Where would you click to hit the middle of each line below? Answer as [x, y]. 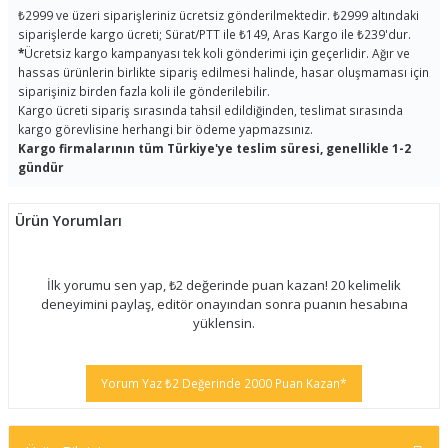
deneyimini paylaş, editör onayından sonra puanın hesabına [224, 304]
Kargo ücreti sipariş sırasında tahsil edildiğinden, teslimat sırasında [210, 110]
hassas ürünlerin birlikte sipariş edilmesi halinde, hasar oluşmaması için [223, 72]
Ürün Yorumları [68, 220]
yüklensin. [224, 323]
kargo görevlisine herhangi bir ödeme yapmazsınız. [165, 129]
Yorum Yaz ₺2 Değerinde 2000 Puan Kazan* [224, 383]
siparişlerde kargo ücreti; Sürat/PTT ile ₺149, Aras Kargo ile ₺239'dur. [214, 34]
